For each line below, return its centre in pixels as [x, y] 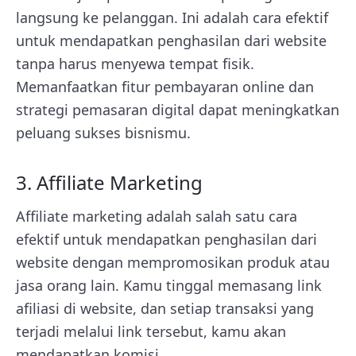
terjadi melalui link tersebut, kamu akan [151, 331]
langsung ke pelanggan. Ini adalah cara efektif [172, 17]
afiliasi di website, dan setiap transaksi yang [165, 308]
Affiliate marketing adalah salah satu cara [157, 216]
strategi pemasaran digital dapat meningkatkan [178, 110]
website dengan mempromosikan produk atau [173, 262]
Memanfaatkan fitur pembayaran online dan [165, 87]
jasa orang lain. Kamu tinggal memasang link [169, 285]
